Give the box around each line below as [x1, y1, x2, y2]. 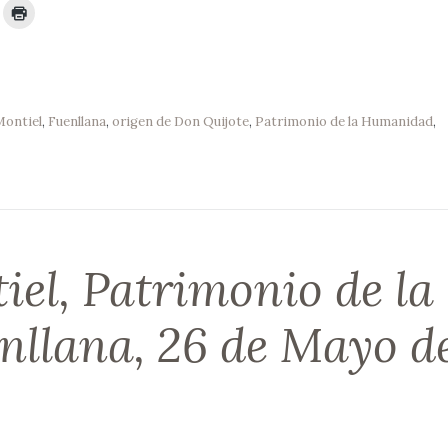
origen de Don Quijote [111, 112, 249, 130]
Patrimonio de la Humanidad [254, 112, 433, 130]
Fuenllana [47, 112, 106, 130]
